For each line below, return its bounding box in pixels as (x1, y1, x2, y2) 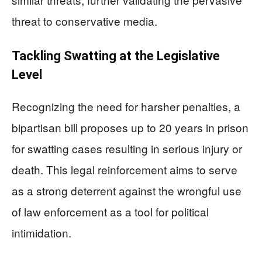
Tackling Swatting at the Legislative (12, 48, 220, 63)
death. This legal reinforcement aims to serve (12, 161, 237, 177)
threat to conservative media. (12, 12, 157, 29)
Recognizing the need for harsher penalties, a (12, 98, 240, 114)
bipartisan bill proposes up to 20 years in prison (12, 119, 249, 135)
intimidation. (12, 224, 71, 240)
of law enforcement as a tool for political (12, 203, 209, 219)
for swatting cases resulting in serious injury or (12, 140, 242, 156)
